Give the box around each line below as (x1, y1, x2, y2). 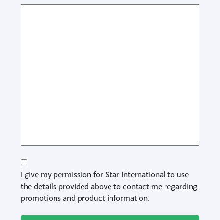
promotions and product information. (20, 193, 150, 203)
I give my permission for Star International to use (20, 169, 189, 179)
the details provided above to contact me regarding (20, 181, 197, 191)
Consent (20, 157, 50, 167)
